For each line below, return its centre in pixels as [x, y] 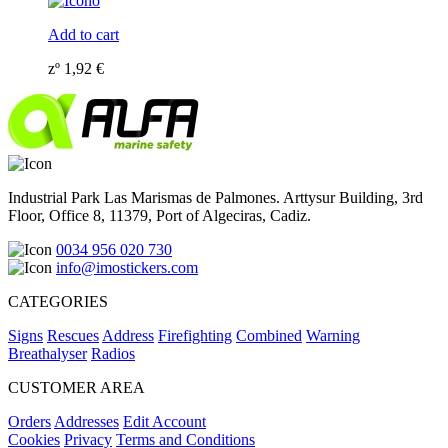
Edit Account [164, 421]
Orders [29, 421]
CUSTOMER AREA [76, 387]
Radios [113, 353]
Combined [269, 335]
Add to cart [83, 34]
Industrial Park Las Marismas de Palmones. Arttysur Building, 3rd [215, 197]
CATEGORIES [58, 301]
